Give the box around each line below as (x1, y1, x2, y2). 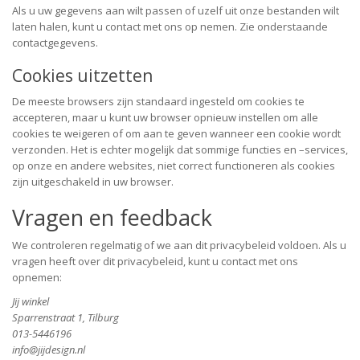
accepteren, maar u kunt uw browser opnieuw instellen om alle (12, 110, 318, 125)
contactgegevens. (12, 35, 98, 50)
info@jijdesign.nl (12, 342, 85, 357)
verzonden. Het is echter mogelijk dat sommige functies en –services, (12, 142, 348, 157)
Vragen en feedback (12, 202, 212, 232)
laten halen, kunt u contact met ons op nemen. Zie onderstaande (12, 19, 328, 34)
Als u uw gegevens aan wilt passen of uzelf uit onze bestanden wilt (12, 3, 339, 18)
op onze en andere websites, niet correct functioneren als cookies (12, 158, 335, 173)
